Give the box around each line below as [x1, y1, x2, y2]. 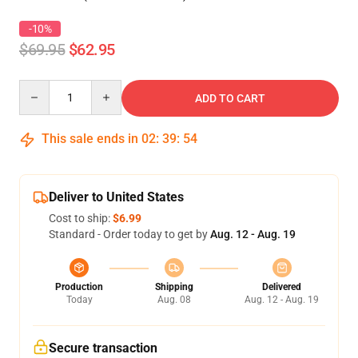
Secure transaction [49, 340, 157, 356]
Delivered [262, 281, 301, 292]
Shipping [154, 281, 193, 292]
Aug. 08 [157, 294, 191, 305]
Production [55, 281, 103, 292]
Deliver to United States [49, 189, 184, 205]
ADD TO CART [195, 92, 265, 105]
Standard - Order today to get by [49, 228, 210, 241]
